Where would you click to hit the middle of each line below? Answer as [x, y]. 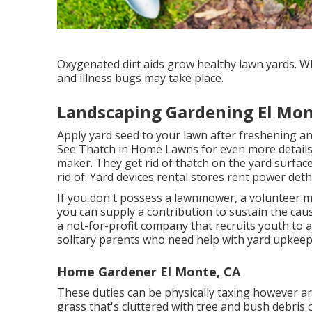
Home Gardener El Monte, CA [149, 271]
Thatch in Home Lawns [139, 149]
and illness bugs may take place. [140, 78]
